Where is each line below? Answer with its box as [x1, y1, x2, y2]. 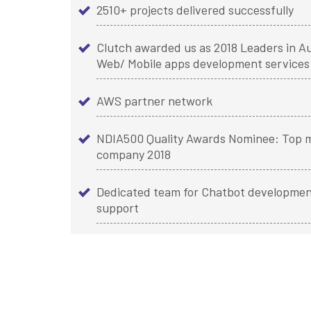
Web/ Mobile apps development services [96, 56, 310, 72]
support [96, 200, 139, 216]
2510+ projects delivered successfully [96, 2, 294, 18]
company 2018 [96, 146, 171, 162]
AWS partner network [96, 93, 212, 109]
